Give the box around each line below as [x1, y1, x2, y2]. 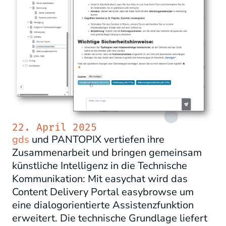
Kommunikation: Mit [12, 172, 105, 186]
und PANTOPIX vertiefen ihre [29, 133, 164, 147]
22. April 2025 [12, 121, 97, 134]
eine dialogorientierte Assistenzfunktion [12, 198, 194, 212]
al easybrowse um [110, 185, 194, 199]
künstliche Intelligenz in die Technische [12, 159, 187, 173]
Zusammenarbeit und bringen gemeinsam [12, 146, 202, 160]
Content [12, 185, 50, 199]
